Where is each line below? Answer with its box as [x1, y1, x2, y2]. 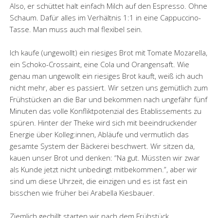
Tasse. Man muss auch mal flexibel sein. [10, 24, 143, 35]
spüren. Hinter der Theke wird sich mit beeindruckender [10, 118, 197, 128]
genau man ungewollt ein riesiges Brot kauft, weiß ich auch [10, 71, 203, 81]
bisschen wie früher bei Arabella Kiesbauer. [10, 188, 155, 198]
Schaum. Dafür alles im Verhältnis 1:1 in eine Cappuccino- [10, 13, 201, 23]
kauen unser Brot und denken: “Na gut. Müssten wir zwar [10, 153, 200, 163]
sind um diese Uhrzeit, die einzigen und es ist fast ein [10, 176, 187, 186]
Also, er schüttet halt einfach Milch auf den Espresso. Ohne [10, 1, 207, 11]
